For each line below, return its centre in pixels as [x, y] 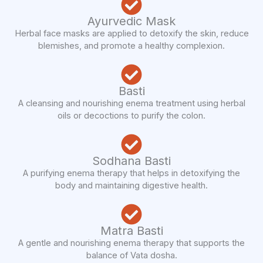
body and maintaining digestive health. [131, 186]
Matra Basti [131, 231]
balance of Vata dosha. [131, 256]
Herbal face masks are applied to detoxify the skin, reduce [131, 34]
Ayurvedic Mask [131, 21]
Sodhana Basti [131, 161]
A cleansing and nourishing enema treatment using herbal [131, 104]
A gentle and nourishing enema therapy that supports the [131, 243]
